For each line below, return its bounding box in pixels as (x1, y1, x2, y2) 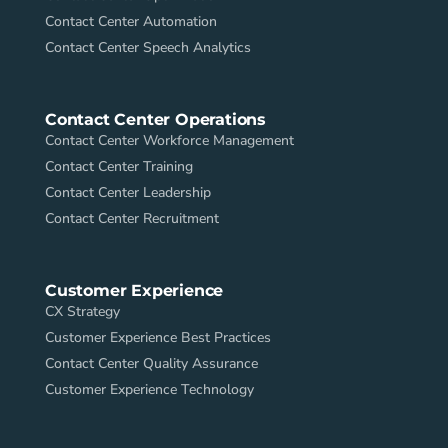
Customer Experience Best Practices (45, 327, 271, 347)
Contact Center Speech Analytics (45, 37, 251, 57)
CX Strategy (45, 301, 120, 321)
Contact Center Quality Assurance (45, 353, 258, 373)
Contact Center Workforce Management (45, 130, 294, 150)
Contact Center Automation (45, 11, 217, 31)
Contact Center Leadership (45, 182, 211, 202)
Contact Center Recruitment (45, 208, 219, 228)
